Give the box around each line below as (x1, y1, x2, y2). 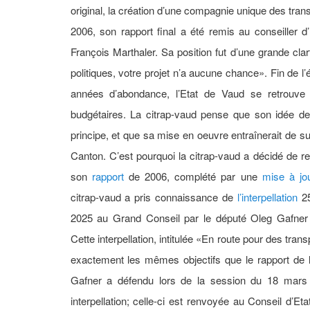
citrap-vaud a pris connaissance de (70, 190, 237, 205)
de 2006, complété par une (123, 169, 262, 184)
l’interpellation (237, 190, 298, 205)
